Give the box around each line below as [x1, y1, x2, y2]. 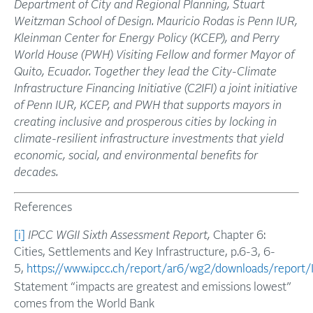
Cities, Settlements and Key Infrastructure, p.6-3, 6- [14, 247, 275, 258]
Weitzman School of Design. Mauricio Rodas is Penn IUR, [14, 16, 298, 27]
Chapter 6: [210, 230, 265, 241]
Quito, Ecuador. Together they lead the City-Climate [14, 66, 277, 78]
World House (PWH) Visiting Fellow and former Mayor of [14, 50, 294, 61]
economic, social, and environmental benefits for [14, 150, 258, 161]
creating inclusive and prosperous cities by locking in [14, 117, 277, 128]
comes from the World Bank [14, 298, 154, 310]
